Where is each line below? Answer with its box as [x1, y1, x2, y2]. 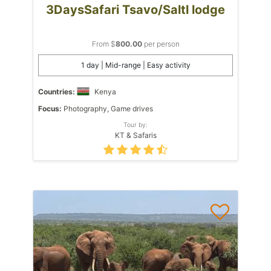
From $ [91, 39, 116, 48]
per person [142, 39, 180, 48]
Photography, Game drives [62, 103, 153, 113]
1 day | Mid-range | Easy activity [80, 60, 191, 70]
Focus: [38, 103, 62, 113]
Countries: [38, 87, 75, 96]
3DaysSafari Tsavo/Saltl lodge [46, 2, 225, 17]
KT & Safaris [114, 130, 157, 140]
